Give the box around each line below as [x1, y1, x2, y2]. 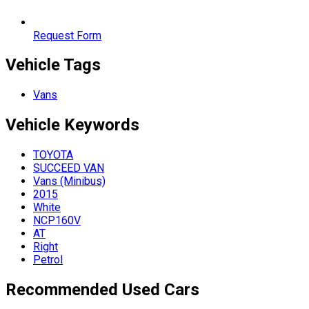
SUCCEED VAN [33, 161, 104, 175]
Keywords [64, 115, 139, 135]
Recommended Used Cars [6, 280, 199, 300]
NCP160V [33, 214, 81, 228]
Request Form [33, 28, 101, 42]
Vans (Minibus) [33, 175, 106, 188]
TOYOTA [33, 148, 73, 162]
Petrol [33, 253, 63, 267]
